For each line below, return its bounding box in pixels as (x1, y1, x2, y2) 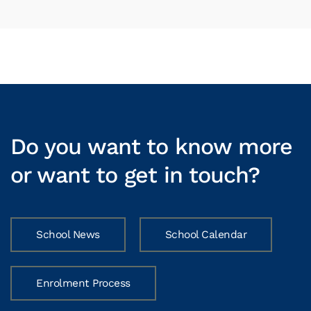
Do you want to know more (10, 133, 292, 160)
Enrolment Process (36, 277, 131, 289)
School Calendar (165, 228, 246, 241)
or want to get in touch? (10, 162, 260, 188)
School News (36, 228, 100, 241)
